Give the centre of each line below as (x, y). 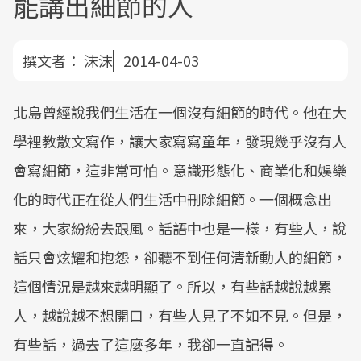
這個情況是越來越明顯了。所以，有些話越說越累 (172, 286)
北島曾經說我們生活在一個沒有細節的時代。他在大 (180, 112)
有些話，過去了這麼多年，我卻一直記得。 (151, 344)
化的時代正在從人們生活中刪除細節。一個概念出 (172, 199)
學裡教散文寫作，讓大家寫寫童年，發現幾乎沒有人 (180, 141)
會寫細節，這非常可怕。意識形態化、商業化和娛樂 (180, 170)
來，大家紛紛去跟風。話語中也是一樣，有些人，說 (180, 228)
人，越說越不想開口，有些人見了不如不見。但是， (180, 315)
